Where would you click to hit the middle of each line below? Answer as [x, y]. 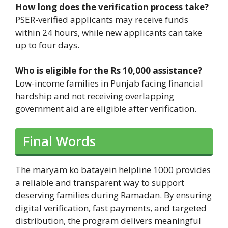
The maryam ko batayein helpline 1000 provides [113, 169]
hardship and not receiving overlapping [95, 96]
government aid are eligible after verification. [106, 109]
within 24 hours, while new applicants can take [109, 32]
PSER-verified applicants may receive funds [102, 19]
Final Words [59, 141]
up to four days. [47, 45]
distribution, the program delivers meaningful [108, 220]
